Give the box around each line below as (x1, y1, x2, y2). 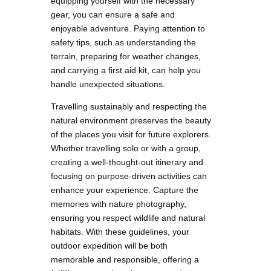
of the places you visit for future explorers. (51, 129, 211, 139)
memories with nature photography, (51, 198, 186, 209)
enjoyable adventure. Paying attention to (51, 23, 205, 33)
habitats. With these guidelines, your (51, 226, 189, 237)
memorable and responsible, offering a (51, 254, 199, 264)
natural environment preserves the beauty (51, 115, 211, 125)
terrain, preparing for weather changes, (51, 51, 201, 61)
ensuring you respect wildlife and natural (51, 212, 205, 223)
